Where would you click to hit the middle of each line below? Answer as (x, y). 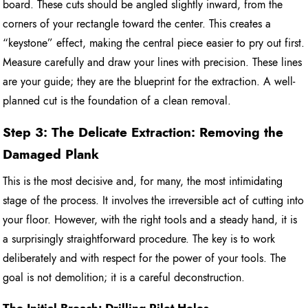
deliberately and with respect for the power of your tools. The (145, 258)
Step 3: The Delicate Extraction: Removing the (143, 133)
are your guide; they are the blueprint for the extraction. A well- (149, 82)
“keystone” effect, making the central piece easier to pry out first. (154, 43)
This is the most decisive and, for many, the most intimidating (143, 181)
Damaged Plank (51, 155)
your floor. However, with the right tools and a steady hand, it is (150, 219)
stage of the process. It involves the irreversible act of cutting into (154, 200)
